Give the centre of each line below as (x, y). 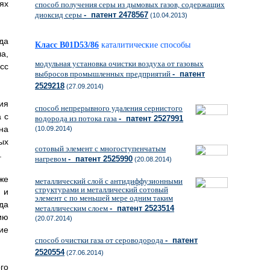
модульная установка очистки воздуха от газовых (119, 64)
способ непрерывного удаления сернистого (109, 108)
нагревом (52, 159)
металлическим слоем (72, 208)
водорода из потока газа (77, 118)
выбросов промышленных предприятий (104, 74)
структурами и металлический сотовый (102, 190)
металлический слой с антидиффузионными (109, 181)
